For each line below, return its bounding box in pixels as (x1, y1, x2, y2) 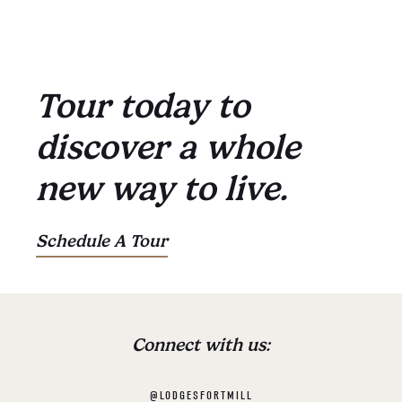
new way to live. (36, 168, 288, 208)
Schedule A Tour (36, 231, 168, 252)
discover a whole (36, 127, 300, 167)
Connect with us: (132, 333, 270, 355)
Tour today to (36, 85, 249, 126)
